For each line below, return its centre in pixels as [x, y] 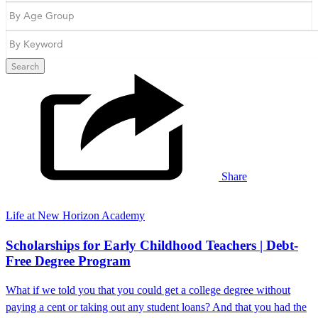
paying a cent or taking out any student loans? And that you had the [156, 307]
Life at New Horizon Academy [75, 215]
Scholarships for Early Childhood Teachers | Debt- [152, 245]
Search [25, 66]
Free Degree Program [68, 261]
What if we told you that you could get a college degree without [148, 290]
